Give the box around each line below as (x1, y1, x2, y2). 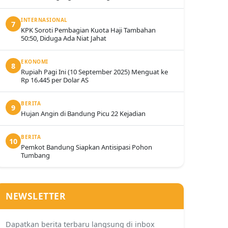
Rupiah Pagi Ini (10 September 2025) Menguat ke (21, 67, 168, 76)
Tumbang (21, 151, 50, 160)
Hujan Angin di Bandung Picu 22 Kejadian (21, 109, 146, 118)
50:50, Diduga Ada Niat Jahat (21, 34, 106, 43)
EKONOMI (21, 58, 48, 65)
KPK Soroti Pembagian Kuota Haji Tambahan (21, 25, 156, 35)
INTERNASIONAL (21, 16, 68, 23)
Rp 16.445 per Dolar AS (21, 75, 89, 84)
